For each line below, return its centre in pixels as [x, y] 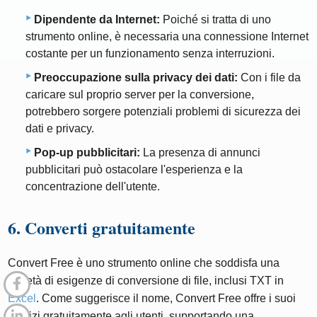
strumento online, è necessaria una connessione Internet [167, 36]
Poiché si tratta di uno [215, 19]
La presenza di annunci [200, 152]
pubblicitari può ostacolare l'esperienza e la [134, 169]
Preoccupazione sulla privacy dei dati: [136, 77]
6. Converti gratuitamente [102, 227]
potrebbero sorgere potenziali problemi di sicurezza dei [163, 111]
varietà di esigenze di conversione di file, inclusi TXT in [146, 280]
